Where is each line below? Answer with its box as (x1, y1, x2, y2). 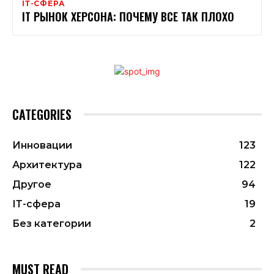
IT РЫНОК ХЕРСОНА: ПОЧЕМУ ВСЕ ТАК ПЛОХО (22, 8, 234, 24)
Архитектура (12, 158, 82, 171)
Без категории (12, 217, 91, 229)
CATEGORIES (12, 105, 72, 124)
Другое (12, 178, 51, 190)
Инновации (12, 139, 72, 151)
